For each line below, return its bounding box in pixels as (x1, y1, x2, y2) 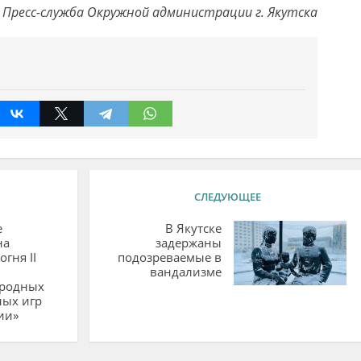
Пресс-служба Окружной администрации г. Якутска (2, 2, 317, 21)
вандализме (149, 263, 222, 280)
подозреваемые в (117, 248, 222, 265)
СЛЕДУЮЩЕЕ (193, 189, 261, 204)
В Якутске (164, 219, 222, 236)
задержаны (155, 234, 222, 251)
